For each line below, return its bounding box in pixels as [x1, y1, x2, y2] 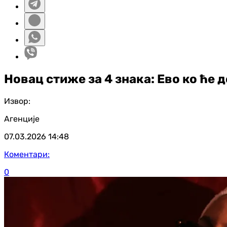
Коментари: [4, 149, 50, 159]
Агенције [4, 113, 40, 124]
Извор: [4, 96, 30, 106]
